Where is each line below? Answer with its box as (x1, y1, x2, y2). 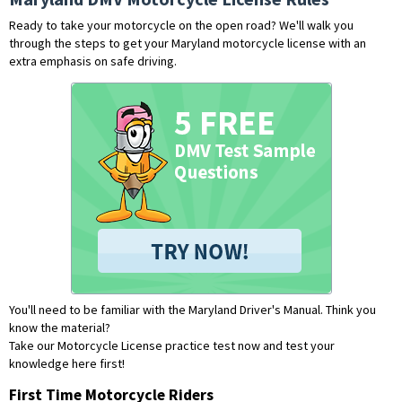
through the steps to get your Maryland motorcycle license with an (9, 35, 366, 51)
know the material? (9, 319, 110, 336)
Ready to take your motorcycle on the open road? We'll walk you (9, 17, 354, 33)
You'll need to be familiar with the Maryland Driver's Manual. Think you (9, 301, 376, 318)
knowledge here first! (9, 355, 125, 371)
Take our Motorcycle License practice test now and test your (9, 337, 335, 354)
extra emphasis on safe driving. (9, 53, 177, 69)
